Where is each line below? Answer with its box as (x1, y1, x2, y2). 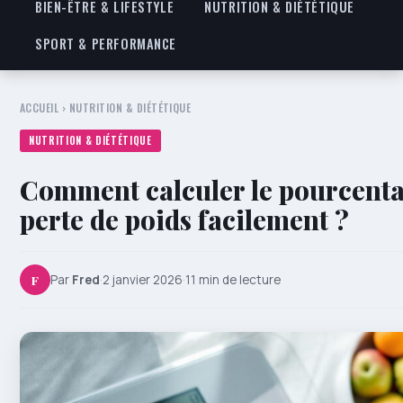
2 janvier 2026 (103, 271, 183, 288)
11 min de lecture (185, 271, 281, 288)
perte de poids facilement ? (20, 202, 349, 237)
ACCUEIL (20, 100, 59, 115)
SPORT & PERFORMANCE (35, 34, 177, 53)
